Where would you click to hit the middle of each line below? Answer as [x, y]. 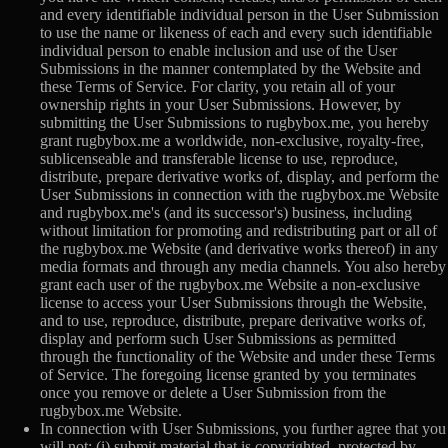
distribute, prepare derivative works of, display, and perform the [239, 176]
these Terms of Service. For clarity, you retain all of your [217, 86]
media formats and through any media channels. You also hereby [243, 266]
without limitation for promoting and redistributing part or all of [238, 230]
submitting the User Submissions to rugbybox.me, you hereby [234, 122]
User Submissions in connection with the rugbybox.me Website [239, 194]
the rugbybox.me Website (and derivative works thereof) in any [239, 248]
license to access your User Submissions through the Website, [233, 302]
